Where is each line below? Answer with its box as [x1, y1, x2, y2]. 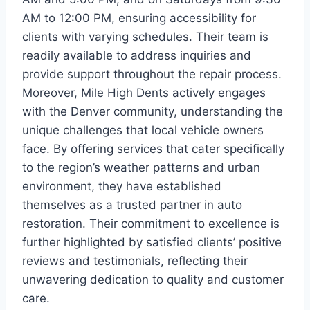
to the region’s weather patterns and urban [22, 160, 260, 174]
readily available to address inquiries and [22, 48, 251, 62]
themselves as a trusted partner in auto [22, 197, 242, 212]
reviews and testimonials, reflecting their [22, 253, 248, 268]
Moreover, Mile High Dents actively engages [22, 85, 266, 100]
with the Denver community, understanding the [22, 104, 283, 118]
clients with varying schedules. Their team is [22, 29, 268, 44]
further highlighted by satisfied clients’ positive [22, 235, 282, 249]
